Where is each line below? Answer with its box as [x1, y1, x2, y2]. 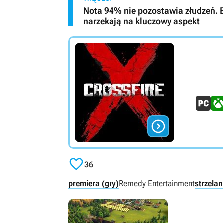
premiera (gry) [68, 178, 119, 189]
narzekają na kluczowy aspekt [83, 16, 200, 27]
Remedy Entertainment [119, 178, 195, 189]
